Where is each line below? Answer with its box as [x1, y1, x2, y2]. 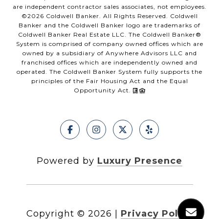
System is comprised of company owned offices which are [16, 40, 203, 47]
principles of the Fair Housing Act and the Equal [31, 77, 188, 85]
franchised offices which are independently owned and [22, 59, 197, 66]
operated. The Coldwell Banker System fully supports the [17, 68, 202, 75]
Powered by [37, 155, 97, 166]
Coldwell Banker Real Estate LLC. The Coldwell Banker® [18, 31, 201, 38]
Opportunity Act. [74, 87, 133, 94]
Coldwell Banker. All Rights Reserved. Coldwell [44, 12, 198, 20]
